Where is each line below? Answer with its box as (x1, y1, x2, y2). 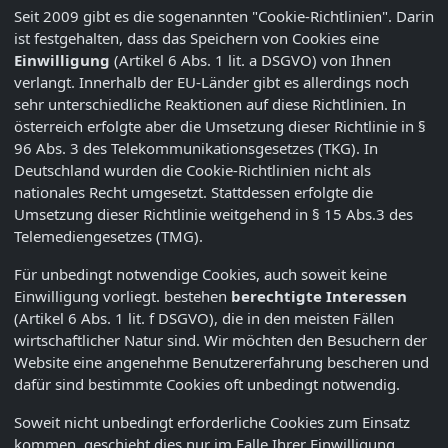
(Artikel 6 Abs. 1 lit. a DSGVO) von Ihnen (110, 50, 391, 71)
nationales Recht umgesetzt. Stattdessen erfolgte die (14, 182, 373, 203)
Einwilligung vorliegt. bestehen (14, 286, 231, 307)
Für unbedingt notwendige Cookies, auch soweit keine (14, 264, 387, 285)
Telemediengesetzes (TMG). (14, 226, 203, 247)
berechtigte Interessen (231, 286, 407, 307)
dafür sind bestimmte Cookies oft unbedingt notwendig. (14, 374, 400, 395)
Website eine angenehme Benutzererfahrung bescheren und (14, 352, 429, 373)
